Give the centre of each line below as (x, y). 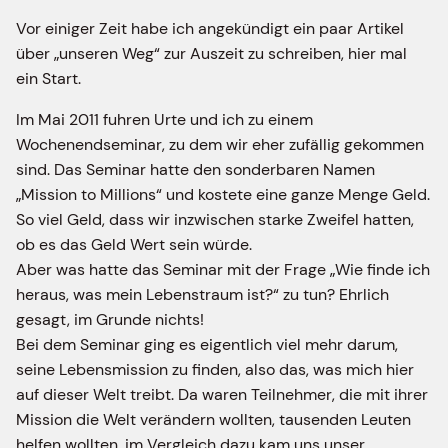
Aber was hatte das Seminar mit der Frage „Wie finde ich (223, 269)
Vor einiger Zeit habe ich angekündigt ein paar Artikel (210, 28)
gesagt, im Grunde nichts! (110, 319)
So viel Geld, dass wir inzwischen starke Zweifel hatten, (215, 219)
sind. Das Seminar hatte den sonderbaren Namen (195, 169)
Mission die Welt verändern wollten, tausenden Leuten (213, 419)
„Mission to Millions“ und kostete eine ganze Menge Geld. (223, 194)
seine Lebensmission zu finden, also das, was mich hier (215, 369)
